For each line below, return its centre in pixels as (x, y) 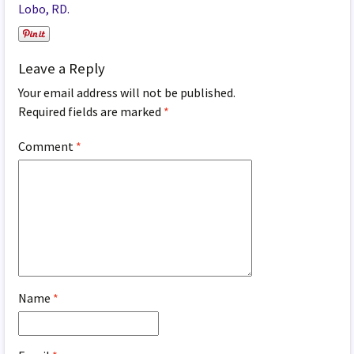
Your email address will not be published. (127, 92)
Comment (47, 146)
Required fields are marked (91, 111)
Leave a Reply (62, 68)
